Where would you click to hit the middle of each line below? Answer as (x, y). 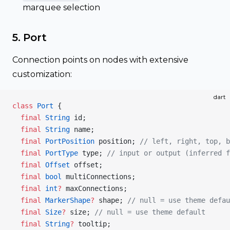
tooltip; (92, 224)
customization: (42, 74)
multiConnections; (99, 177)
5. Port (30, 37)
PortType (60, 153)
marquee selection (61, 7)
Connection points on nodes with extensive (100, 60)
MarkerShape (66, 200)
